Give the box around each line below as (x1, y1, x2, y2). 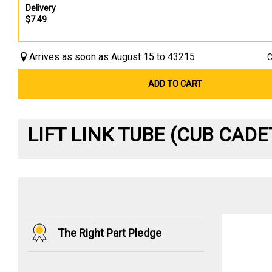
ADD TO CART (148, 78, 203, 89)
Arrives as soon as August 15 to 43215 (29, 50, 195, 63)
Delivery (25, 2, 56, 13)
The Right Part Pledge (58, 226, 161, 239)
